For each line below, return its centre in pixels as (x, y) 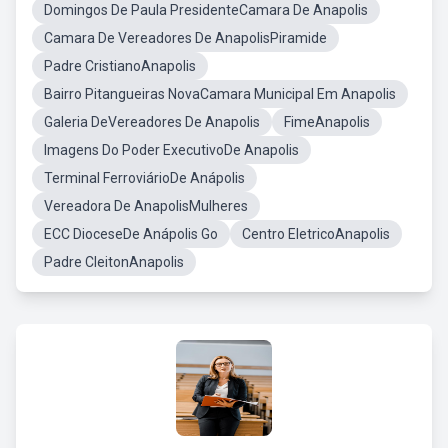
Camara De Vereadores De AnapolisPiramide (185, 38)
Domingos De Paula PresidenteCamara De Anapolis (206, 10)
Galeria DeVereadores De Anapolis (152, 122)
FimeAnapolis (327, 122)
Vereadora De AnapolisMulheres (146, 206)
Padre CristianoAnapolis (120, 66)
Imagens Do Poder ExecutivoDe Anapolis (171, 150)
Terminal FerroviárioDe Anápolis (144, 178)
